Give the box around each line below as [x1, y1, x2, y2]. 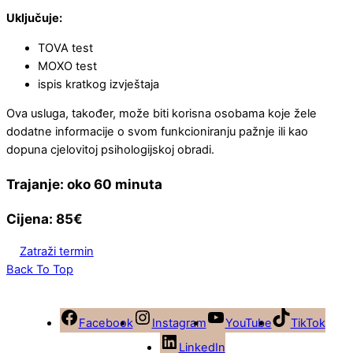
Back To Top [6, 262, 73, 277]
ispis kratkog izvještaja [38, 76, 159, 91]
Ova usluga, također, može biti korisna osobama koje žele [6, 106, 317, 121]
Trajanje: [6, 175, 64, 192]
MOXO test [38, 58, 97, 73]
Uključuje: [6, 11, 62, 26]
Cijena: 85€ [6, 210, 83, 227]
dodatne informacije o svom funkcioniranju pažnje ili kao [6, 124, 308, 139]
